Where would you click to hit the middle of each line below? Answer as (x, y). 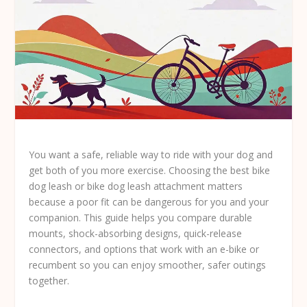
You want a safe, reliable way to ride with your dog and (151, 154)
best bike (250, 170)
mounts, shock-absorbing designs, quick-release (136, 233)
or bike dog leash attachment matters (158, 186)
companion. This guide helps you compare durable (141, 217)
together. (49, 280)
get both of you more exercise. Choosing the (130, 170)
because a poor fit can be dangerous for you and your (149, 201)
